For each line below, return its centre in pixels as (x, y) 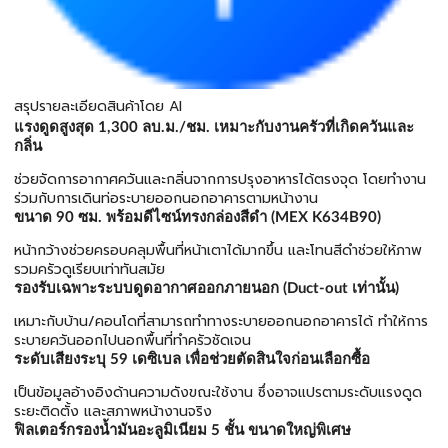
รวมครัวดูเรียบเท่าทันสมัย (89, 269)
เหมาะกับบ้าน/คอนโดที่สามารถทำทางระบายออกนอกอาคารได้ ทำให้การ (221, 321)
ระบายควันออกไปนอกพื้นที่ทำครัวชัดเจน (132, 340)
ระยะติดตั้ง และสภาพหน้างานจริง (113, 411)
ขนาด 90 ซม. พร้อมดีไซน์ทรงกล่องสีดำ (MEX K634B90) (197, 217)
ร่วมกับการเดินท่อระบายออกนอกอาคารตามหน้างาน (166, 198)
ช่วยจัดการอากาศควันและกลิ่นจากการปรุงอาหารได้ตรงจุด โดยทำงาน (220, 179)
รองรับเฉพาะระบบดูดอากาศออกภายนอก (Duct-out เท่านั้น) (206, 288)
